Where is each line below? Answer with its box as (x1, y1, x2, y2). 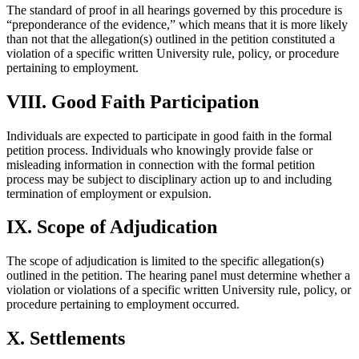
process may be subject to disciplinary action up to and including (6, 171, 332, 186)
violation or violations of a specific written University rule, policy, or (6, 283, 351, 297)
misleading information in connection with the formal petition (6, 157, 315, 171)
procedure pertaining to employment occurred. (6, 297, 240, 312)
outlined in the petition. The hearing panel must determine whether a (6, 268, 350, 283)
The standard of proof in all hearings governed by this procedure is (6, 2, 342, 17)
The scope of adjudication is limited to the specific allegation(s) (6, 254, 324, 268)
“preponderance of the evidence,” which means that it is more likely (6, 17, 348, 31)
